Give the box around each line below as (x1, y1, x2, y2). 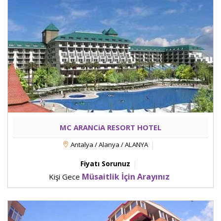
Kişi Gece (49, 172, 82, 182)
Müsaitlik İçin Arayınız (82, 171, 170, 183)
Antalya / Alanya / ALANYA (69, 140, 148, 149)
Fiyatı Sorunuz (80, 159, 130, 169)
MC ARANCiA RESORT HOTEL (60, 122, 161, 133)
